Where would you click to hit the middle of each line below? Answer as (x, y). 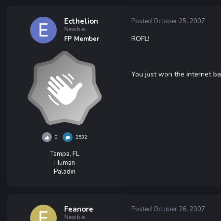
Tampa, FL (65, 154)
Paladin (65, 172)
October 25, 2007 (179, 21)
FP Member (82, 39)
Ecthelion (81, 21)
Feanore (79, 209)
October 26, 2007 (179, 209)
